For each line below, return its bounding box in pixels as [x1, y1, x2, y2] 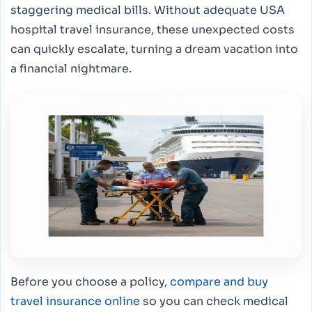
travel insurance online [10, 294, 140, 309]
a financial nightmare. [10, 61, 132, 76]
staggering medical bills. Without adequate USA [10, 2, 285, 17]
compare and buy [170, 274, 268, 290]
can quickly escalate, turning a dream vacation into [10, 41, 298, 56]
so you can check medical [140, 294, 288, 309]
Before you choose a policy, [10, 274, 170, 290]
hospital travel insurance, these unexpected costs [10, 22, 295, 37]
